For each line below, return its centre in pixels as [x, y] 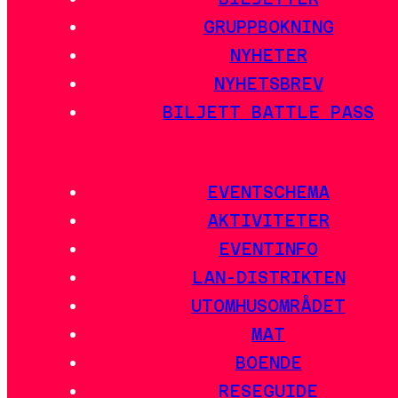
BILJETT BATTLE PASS [268, 112]
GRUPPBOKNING [268, 27]
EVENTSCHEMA [268, 191]
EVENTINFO [268, 248]
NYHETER [268, 56]
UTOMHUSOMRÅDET [268, 305]
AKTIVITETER [268, 220]
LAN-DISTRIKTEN [268, 277]
